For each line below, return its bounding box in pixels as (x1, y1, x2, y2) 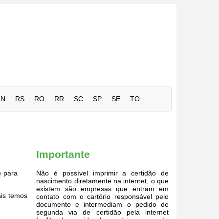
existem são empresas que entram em (36, 184, 169, 193)
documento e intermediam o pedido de (36, 200, 169, 208)
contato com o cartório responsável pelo (36, 192, 169, 200)
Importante (36, 149, 90, 160)
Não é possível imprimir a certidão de (36, 169, 169, 177)
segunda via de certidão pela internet (36, 208, 169, 216)
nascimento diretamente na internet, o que (36, 176, 169, 185)
